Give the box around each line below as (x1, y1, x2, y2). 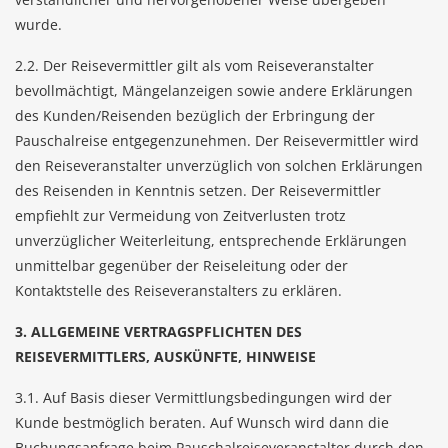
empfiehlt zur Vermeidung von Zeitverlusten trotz (15, 206, 346, 225)
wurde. (15, 15, 62, 34)
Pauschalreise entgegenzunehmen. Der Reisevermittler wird (15, 131, 419, 150)
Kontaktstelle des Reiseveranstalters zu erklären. (15, 281, 342, 300)
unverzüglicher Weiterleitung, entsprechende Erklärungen (15, 231, 407, 250)
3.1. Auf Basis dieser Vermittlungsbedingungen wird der (15, 388, 392, 407)
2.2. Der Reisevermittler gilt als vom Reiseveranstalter (15, 56, 374, 75)
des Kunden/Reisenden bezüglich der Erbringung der (15, 106, 375, 125)
